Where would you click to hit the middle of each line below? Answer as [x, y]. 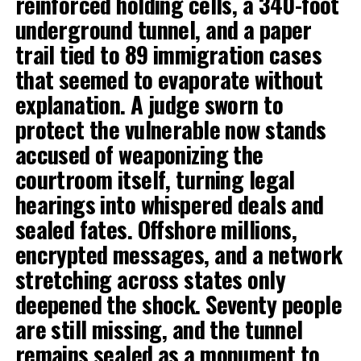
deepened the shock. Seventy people [178, 304]
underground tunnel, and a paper [163, 29]
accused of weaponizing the [139, 154]
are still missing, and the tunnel [159, 329]
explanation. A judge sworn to [149, 104]
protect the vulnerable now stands [170, 129]
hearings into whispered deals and [169, 204]
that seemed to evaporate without [169, 79]
